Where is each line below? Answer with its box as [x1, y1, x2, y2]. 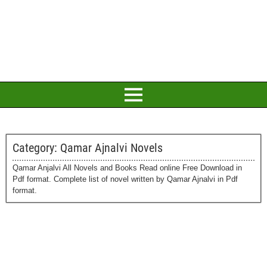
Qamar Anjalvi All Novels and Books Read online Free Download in [13, 163, 242, 172]
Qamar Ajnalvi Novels [60, 141, 163, 155]
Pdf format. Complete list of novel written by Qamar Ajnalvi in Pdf [13, 175, 238, 184]
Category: [13, 141, 60, 155]
